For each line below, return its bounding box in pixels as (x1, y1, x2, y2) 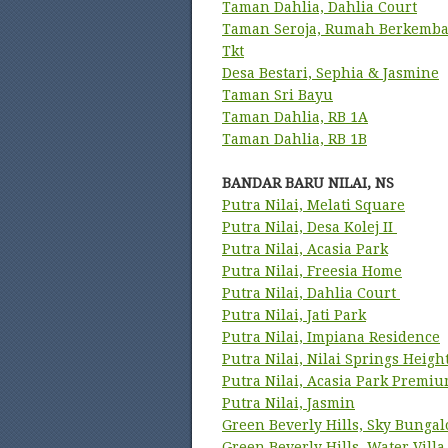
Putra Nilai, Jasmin (222, 395, 355, 411)
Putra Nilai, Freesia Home (222, 263, 402, 279)
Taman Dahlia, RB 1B (222, 131, 367, 147)
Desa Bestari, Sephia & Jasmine (222, 65, 439, 81)
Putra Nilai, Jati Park (222, 307, 366, 323)
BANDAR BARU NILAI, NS (222, 175, 394, 191)
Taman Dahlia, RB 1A (222, 109, 368, 125)
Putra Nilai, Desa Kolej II (222, 219, 397, 235)
